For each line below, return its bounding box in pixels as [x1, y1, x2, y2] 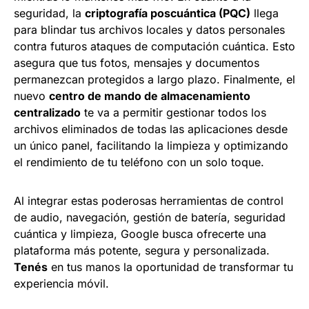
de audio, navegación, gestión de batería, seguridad [14, 210, 286, 224]
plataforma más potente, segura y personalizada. [14, 243, 270, 257]
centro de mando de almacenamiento [49, 88, 250, 103]
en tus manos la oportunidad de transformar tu [48, 259, 293, 274]
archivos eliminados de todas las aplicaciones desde [14, 121, 288, 136]
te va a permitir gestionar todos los [81, 105, 266, 119]
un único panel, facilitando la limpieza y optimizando [14, 138, 288, 152]
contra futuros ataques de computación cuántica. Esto [14, 39, 295, 53]
